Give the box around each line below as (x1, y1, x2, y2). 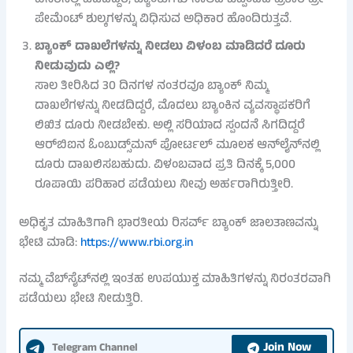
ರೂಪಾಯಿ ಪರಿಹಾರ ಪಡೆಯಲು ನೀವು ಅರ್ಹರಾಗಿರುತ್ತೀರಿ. (34, 175, 293, 196)
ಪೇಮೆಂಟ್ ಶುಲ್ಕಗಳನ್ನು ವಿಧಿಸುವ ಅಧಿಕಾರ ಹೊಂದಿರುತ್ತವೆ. (34, 9, 292, 31)
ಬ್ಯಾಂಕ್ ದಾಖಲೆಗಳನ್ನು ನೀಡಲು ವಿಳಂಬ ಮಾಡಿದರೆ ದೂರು (34, 37, 306, 58)
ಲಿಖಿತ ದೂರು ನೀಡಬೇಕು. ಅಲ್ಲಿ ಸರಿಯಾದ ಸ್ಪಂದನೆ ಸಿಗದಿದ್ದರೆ (34, 116, 305, 137)
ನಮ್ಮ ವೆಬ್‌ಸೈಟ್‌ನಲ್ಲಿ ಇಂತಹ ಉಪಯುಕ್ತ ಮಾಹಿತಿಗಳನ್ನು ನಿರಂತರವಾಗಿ (18, 269, 331, 290)
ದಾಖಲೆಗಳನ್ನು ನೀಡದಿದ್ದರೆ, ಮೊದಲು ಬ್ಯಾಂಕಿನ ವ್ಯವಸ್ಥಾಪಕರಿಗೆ (34, 96, 310, 117)
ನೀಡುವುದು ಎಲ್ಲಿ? (34, 57, 120, 78)
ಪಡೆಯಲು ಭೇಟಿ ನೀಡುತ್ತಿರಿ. (18, 288, 143, 310)
